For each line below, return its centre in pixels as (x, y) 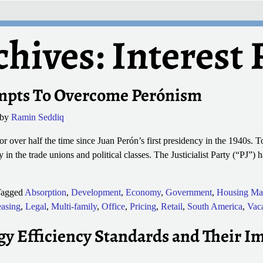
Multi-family (74, 206)
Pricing (143, 206)
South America (215, 206)
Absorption (45, 192)
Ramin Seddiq (37, 117)
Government (188, 192)
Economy (143, 192)
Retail (171, 206)
